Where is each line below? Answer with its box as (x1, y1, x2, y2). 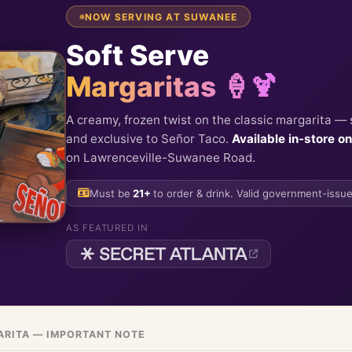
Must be (89, 186, 130, 200)
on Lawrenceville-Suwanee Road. (66, 149, 255, 165)
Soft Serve (66, 38, 209, 73)
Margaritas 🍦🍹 (66, 70, 277, 104)
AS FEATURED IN (66, 222, 148, 233)
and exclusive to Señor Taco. (66, 130, 232, 146)
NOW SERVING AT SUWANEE (85, 10, 238, 23)
